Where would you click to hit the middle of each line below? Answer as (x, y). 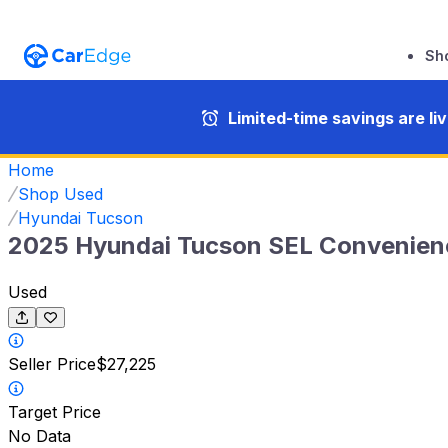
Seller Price (52, 364)
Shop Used (60, 193)
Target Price (54, 412)
